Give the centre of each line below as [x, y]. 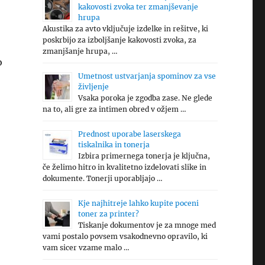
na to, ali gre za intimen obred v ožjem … [114, 109]
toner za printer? [108, 214]
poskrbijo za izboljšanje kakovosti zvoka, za [119, 40]
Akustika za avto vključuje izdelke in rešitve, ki [125, 29]
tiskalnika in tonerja [114, 145]
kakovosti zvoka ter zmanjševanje [138, 7]
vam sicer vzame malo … [86, 248]
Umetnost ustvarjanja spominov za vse [147, 76]
